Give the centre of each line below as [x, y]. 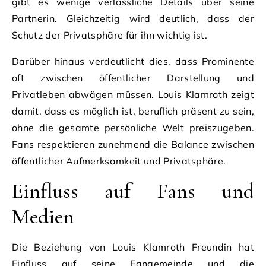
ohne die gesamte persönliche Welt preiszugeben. [133, 127]
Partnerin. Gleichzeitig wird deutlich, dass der [133, 18]
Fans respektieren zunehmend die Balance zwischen [133, 144]
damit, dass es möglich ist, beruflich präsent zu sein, [133, 111]
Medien [43, 216]
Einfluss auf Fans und [133, 191]
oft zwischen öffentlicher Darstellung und [133, 77]
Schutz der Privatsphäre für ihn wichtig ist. [110, 35]
